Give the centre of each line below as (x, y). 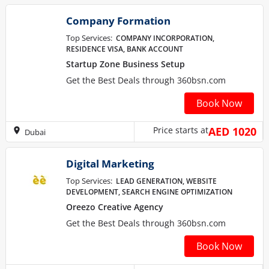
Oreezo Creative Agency (115, 207)
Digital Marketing (110, 164)
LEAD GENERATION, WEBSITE (166, 181)
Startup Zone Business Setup (125, 64)
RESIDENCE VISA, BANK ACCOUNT (125, 49)
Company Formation (118, 21)
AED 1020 (232, 131)
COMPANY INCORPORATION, (165, 38)
